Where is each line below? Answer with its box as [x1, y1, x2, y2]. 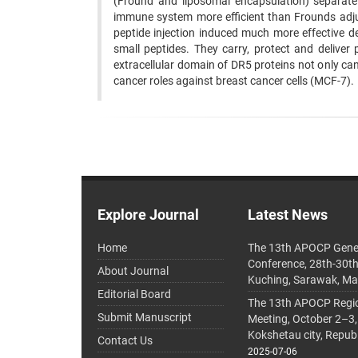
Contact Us [97, 334, 153, 348]
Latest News [248, 206, 328, 224]
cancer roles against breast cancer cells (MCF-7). [113, 74, 354, 87]
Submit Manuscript [97, 311, 192, 324]
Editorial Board [97, 288, 171, 301]
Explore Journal [97, 206, 199, 224]
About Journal [97, 265, 169, 278]
